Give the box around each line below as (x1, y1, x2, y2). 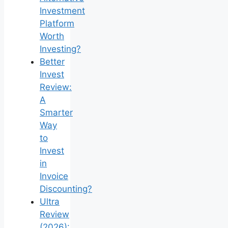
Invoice (40, 170, 68, 181)
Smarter (40, 107, 73, 118)
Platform (40, 18, 74, 28)
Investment (40, 5, 85, 16)
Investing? (40, 43, 81, 54)
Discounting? (40, 183, 92, 194)
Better (40, 56, 65, 67)
